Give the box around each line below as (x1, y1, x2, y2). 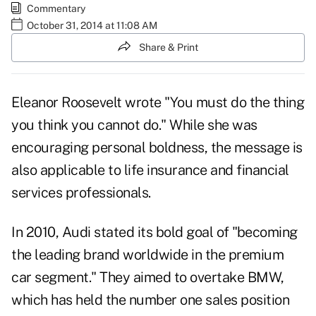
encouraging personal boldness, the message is (11, 139, 303, 157)
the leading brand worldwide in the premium (11, 246, 284, 264)
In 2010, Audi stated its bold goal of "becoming (11, 224, 298, 241)
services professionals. (11, 184, 151, 202)
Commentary (27, 2, 85, 14)
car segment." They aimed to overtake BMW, (11, 269, 284, 286)
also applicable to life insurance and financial (11, 162, 289, 179)
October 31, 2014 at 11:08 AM (27, 19, 157, 31)
